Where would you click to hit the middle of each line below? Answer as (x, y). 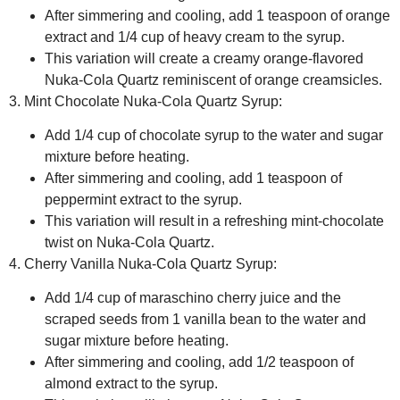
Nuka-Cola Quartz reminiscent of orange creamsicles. (213, 79)
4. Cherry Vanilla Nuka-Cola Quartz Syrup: (143, 263)
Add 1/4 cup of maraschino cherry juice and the (193, 298)
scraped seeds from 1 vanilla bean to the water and (205, 320)
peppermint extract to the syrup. (143, 199)
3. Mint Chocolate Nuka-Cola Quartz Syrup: (146, 101)
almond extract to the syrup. (131, 384)
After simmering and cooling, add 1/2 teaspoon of (199, 362)
